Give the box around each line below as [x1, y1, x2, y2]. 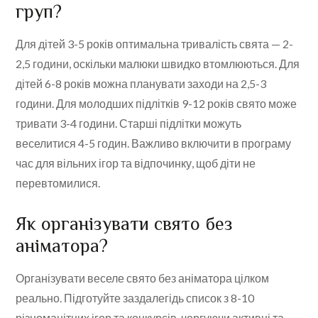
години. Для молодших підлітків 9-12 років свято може [16, 97, 297, 111]
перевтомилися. [16, 176, 101, 190]
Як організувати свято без [16, 214, 234, 235]
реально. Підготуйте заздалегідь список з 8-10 [16, 291, 255, 305]
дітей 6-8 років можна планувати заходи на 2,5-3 [16, 77, 267, 91]
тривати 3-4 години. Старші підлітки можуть [16, 116, 242, 131]
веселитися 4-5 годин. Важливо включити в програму [16, 136, 292, 150]
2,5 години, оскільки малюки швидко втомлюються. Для [16, 57, 300, 71]
